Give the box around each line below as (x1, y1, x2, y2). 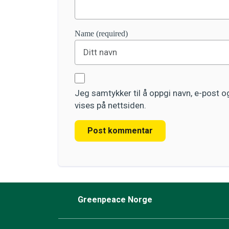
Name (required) (75, 29, 128, 38)
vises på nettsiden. (75, 100, 146, 110)
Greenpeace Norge (78, 195, 154, 205)
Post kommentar (87, 126, 153, 135)
